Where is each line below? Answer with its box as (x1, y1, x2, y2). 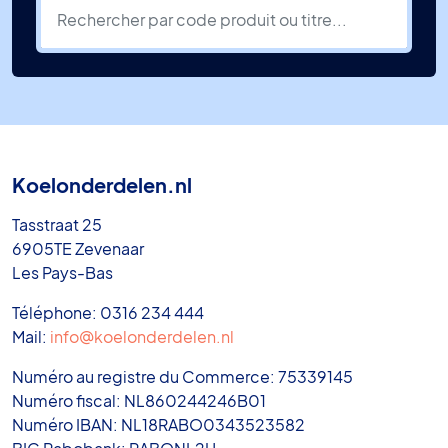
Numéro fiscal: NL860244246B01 (12, 389, 266, 411)
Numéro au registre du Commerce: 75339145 (12, 365, 353, 387)
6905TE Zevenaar (12, 237, 144, 259)
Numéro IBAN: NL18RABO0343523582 (12, 413, 305, 435)
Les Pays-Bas (12, 261, 113, 283)
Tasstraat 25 (12, 213, 102, 235)
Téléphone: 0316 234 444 (12, 301, 204, 323)
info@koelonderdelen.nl (50, 325, 234, 347)
